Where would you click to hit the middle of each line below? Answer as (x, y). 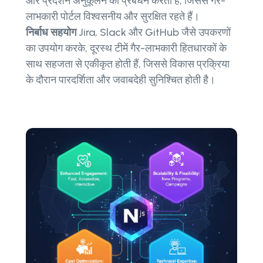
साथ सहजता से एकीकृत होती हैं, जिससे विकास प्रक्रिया (128, 64)
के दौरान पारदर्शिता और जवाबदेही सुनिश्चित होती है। (121, 80)
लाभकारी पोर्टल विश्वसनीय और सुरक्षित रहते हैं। (113, 16)
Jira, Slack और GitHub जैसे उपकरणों (154, 32)
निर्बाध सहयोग (51, 32)
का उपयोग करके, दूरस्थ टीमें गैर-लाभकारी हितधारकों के (126, 48)
